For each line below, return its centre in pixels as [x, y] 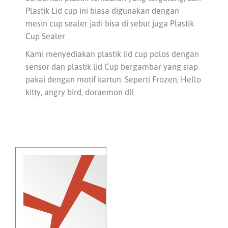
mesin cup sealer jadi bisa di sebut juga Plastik [110, 23]
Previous [148, 160]
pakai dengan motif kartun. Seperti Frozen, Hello [113, 79]
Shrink [155, 193]
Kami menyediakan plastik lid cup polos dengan [112, 54]
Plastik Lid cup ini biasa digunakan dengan [102, 11]
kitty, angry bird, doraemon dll [80, 92]
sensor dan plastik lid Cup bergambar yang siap [112, 67]
